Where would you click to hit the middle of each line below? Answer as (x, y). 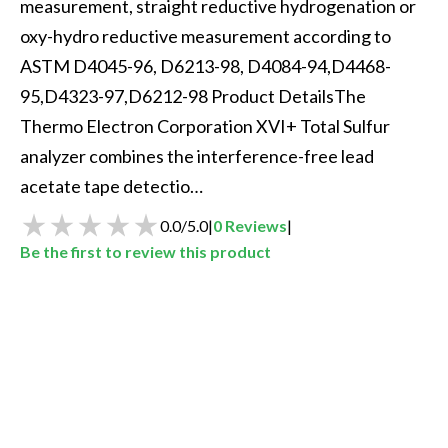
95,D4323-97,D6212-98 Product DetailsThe (194, 96)
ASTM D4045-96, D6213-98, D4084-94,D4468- (205, 66)
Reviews (256, 225)
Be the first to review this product (145, 252)
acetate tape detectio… (111, 186)
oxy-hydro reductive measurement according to (207, 36)
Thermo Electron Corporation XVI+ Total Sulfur (206, 126)
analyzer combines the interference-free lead (198, 156)
